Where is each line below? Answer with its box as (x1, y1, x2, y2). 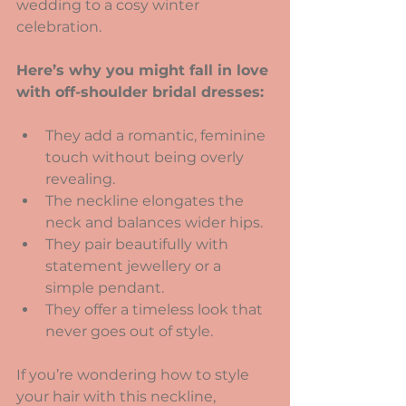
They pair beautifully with (45, 236, 232, 253)
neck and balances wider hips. (45, 214, 263, 231)
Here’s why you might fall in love (16, 62, 273, 79)
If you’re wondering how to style (16, 366, 253, 383)
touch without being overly (45, 149, 247, 166)
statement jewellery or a (45, 257, 225, 275)
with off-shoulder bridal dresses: (16, 83, 264, 101)
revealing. (45, 170, 115, 188)
